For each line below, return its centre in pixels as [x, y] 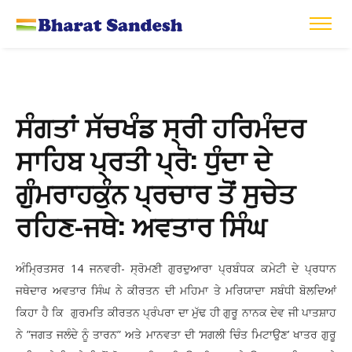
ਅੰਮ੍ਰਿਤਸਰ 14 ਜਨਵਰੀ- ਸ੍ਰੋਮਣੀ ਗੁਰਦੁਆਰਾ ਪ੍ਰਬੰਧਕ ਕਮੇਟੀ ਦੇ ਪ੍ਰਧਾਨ [176, 269]
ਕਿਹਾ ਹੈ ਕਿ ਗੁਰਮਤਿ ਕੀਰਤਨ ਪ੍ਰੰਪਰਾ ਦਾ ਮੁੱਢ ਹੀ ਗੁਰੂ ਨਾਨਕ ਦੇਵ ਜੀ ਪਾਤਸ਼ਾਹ [176, 313]
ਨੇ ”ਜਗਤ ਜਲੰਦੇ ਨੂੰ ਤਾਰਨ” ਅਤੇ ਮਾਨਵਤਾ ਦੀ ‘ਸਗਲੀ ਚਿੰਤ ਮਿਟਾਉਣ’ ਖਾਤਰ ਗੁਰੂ [176, 335]
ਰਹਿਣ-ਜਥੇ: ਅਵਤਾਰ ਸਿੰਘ [141, 225]
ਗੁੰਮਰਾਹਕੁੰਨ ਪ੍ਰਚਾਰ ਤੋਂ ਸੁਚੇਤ [156, 192]
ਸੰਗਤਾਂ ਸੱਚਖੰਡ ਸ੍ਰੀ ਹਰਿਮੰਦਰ [161, 126]
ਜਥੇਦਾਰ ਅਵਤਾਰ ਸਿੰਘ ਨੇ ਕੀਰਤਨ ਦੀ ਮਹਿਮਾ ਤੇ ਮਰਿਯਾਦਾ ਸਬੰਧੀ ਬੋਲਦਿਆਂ [176, 291]
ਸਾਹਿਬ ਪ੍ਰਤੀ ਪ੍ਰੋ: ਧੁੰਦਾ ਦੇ [144, 159]
